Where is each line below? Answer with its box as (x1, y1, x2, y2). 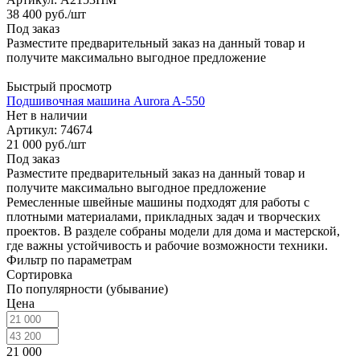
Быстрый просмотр (6, 79, 112, 93)
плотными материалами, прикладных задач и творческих (6, 209, 321, 223)
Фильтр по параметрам (6, 252, 132, 267)
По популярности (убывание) (6, 281, 168, 296)
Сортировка (6, 267, 72, 281)
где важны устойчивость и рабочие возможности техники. (6, 238, 328, 252)
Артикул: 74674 (6, 122, 92, 137)
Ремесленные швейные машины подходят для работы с (6, 194, 309, 209)
